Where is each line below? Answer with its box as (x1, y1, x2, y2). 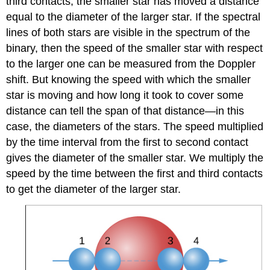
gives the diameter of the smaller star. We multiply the (6, 152, 264, 165)
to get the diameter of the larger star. (6, 183, 181, 196)
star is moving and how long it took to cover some (6, 89, 244, 102)
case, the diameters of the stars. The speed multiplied (6, 121, 264, 133)
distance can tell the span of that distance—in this (6, 105, 245, 118)
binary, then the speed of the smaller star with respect (6, 42, 263, 55)
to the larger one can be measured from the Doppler (6, 58, 256, 71)
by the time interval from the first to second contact (6, 136, 249, 149)
